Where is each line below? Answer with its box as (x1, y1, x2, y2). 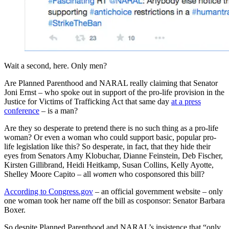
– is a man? (39, 106, 78, 115)
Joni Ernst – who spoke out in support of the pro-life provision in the (4, 87, 224, 97)
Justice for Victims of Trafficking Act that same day (4, 97, 171, 106)
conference (4, 106, 39, 115)
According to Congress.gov (4, 187, 93, 196)
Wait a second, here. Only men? (4, 61, 107, 70)
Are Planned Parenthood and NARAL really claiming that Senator (4, 78, 218, 87)
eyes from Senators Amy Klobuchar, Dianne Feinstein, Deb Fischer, (4, 151, 223, 160)
